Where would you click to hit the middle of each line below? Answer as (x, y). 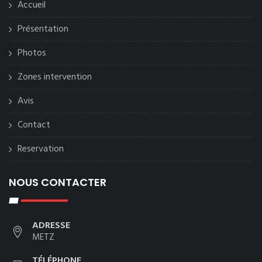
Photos (32, 53)
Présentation (43, 29)
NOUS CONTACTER (58, 182)
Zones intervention (55, 77)
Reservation (41, 149)
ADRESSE (51, 225)
